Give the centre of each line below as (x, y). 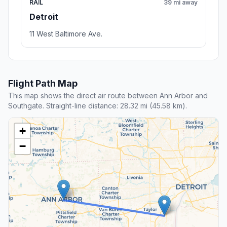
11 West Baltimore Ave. (66, 34)
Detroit (44, 17)
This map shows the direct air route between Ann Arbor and (108, 96)
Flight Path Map (43, 84)
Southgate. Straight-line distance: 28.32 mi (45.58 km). (98, 106)
